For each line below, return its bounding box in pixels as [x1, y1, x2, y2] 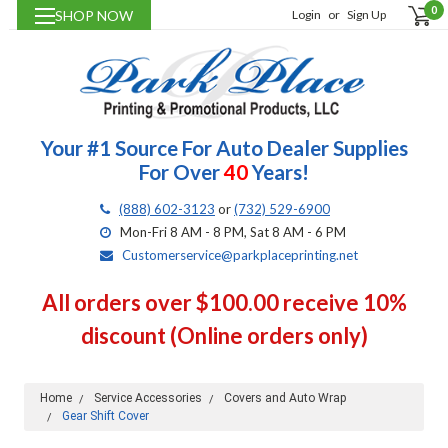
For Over [139, 160, 224, 185]
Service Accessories [93, 391, 202, 406]
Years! [248, 160, 309, 185]
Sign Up [347, 7, 387, 22]
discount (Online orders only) [80, 322, 368, 350]
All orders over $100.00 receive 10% [41, 289, 407, 317]
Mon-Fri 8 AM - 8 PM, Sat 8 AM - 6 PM [120, 224, 346, 241]
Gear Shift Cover [61, 409, 149, 424]
